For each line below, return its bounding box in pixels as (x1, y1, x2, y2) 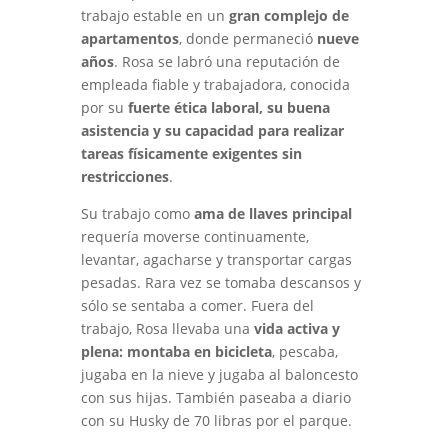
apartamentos (80, 29, 179, 48)
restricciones (80, 167, 169, 186)
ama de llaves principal (193, 204, 352, 223)
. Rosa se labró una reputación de (113, 52, 340, 71)
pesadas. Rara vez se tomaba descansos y (80, 273, 361, 292)
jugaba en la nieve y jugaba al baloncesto (80, 365, 358, 384)
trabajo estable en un (80, 6, 229, 25)
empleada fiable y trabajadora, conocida (80, 75, 350, 94)
